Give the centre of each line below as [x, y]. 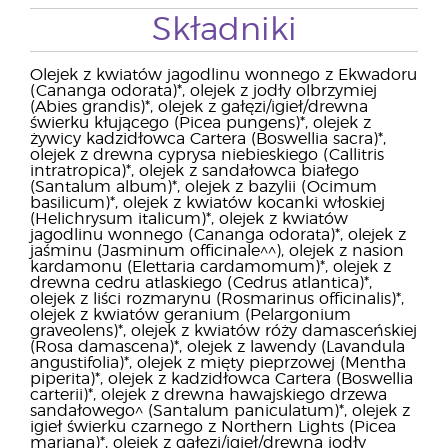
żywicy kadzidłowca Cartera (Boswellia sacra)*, [208, 139]
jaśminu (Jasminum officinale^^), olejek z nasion [217, 251]
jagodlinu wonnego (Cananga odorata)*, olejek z [218, 235]
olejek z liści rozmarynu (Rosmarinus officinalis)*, [217, 299]
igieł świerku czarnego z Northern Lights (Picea [213, 427]
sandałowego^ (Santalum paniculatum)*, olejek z [220, 411]
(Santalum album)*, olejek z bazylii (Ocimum [203, 187]
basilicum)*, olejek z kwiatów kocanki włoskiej [207, 203]
